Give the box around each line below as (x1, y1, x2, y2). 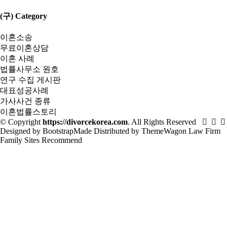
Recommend (42, 135, 82, 144)
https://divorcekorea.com (43, 117, 128, 126)
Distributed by (92, 126, 141, 135)
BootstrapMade (43, 126, 92, 135)
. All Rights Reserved (128, 117, 202, 126)
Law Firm (186, 126, 220, 135)
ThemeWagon (141, 126, 186, 135)
